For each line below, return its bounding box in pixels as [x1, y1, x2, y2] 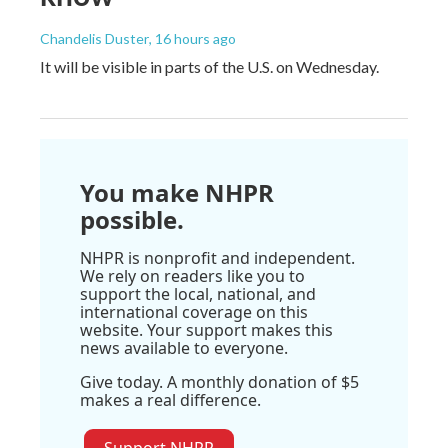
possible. [80, 203, 184, 237]
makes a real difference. [80, 389, 261, 412]
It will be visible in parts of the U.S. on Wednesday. [40, 57, 379, 77]
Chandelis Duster [40, 30, 149, 48]
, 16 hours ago [149, 30, 236, 48]
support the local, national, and [80, 283, 316, 306]
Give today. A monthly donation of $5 [80, 371, 359, 394]
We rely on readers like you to [80, 265, 305, 288]
